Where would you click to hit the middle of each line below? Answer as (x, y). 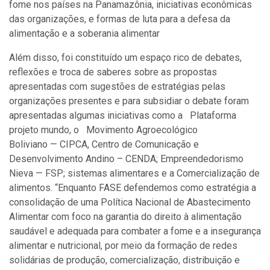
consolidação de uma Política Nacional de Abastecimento (130, 202)
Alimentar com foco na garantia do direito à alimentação (125, 217)
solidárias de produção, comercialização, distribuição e (124, 260)
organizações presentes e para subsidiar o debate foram (129, 101)
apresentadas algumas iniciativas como (92, 115)
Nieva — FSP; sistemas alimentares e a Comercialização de (134, 173)
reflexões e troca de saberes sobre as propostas (113, 72)
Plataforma (213, 115)
